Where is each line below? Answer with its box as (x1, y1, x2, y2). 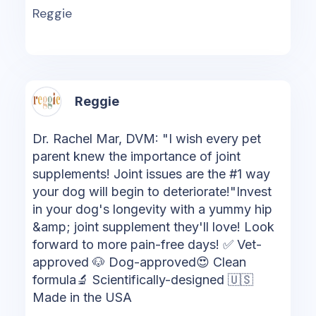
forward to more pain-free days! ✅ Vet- (32, 237, 262, 253)
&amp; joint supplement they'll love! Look (32, 219, 274, 235)
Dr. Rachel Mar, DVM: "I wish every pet (32, 131, 261, 147)
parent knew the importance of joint (32, 149, 241, 164)
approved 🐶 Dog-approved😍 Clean (32, 255, 246, 270)
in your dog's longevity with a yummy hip (32, 202, 272, 217)
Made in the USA (32, 290, 132, 305)
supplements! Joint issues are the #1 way (32, 166, 270, 182)
